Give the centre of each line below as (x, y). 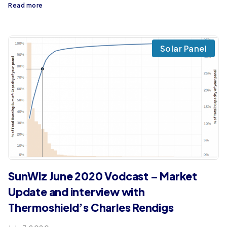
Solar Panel (183, 48)
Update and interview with (77, 192)
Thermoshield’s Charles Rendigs (91, 208)
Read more (26, 5)
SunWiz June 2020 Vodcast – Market (103, 176)
